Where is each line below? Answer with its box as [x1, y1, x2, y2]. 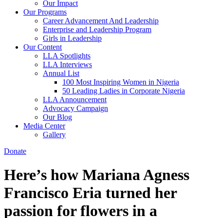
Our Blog [43, 113, 72, 121]
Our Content [23, 43, 62, 51]
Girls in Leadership [43, 34, 102, 42]
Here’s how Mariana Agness [4, 166, 189, 184]
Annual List [43, 69, 79, 77]
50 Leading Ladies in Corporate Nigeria [62, 87, 185, 95]
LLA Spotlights [43, 52, 91, 60]
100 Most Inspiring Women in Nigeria [62, 78, 179, 86]
